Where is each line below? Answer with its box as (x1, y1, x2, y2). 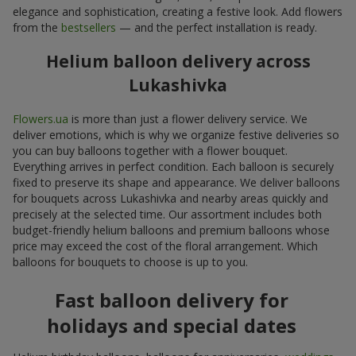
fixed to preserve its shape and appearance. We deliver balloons (13, 174, 340, 190)
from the (13, 19, 61, 35)
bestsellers (61, 19, 116, 35)
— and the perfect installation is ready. (116, 19, 317, 35)
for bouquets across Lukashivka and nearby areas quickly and (13, 190, 328, 206)
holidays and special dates (47, 311, 296, 339)
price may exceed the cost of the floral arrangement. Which (13, 238, 318, 253)
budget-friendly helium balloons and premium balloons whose (13, 222, 330, 238)
